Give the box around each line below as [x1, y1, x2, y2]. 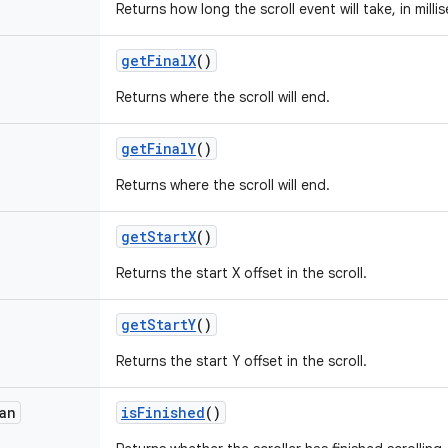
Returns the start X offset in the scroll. [116, 264, 367, 282]
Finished [137, 403, 205, 422]
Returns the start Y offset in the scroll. [116, 352, 367, 370]
